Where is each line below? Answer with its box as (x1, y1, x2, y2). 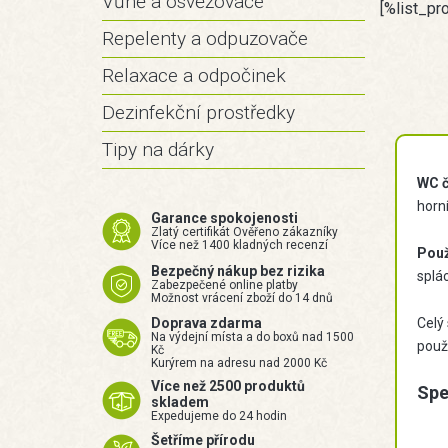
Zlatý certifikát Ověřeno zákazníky (151, 225, 338, 239)
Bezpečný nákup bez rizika (151, 263, 325, 279)
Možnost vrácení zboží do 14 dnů (151, 291, 333, 305)
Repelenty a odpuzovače (102, 27, 308, 50)
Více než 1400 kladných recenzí (151, 238, 328, 252)
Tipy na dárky (102, 138, 214, 161)
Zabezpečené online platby (151, 278, 298, 292)
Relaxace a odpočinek (102, 64, 286, 87)
